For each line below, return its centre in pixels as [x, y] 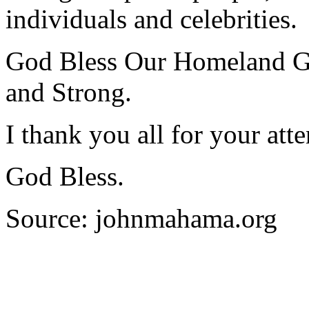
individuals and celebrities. [151, 19]
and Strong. [69, 92]
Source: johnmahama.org [141, 219]
